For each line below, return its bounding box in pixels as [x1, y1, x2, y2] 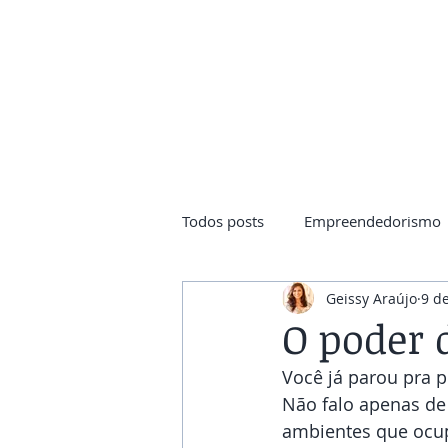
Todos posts [182, 210, 264, 231]
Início [250, 116, 287, 135]
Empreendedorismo [304, 210, 441, 231]
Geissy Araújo [326, 288, 417, 308]
